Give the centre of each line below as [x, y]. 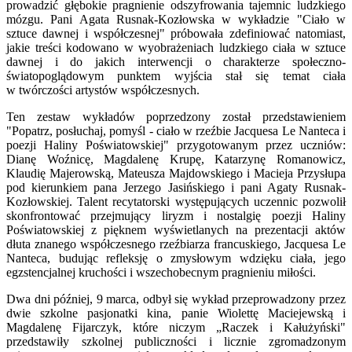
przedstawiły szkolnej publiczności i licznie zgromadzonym [176, 341]
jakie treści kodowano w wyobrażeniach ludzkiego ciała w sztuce [176, 47]
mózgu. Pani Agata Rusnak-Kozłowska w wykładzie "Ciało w [176, 19]
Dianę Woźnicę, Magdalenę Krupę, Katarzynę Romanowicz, [176, 159]
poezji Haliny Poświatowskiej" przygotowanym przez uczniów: [176, 145]
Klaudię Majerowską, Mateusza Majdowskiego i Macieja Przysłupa [176, 173]
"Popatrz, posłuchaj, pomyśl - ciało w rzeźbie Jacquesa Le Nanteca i [176, 130]
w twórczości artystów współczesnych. [103, 90]
